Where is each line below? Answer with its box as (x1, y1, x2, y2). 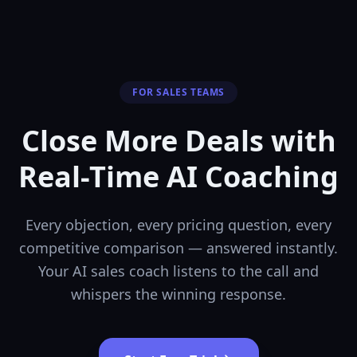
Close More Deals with (21, 120, 336, 160)
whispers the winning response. (71, 284, 286, 304)
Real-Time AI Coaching (18, 156, 339, 196)
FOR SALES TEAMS (132, 84, 225, 99)
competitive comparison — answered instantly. (19, 237, 338, 257)
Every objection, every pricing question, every (25, 214, 331, 234)
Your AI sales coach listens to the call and (38, 261, 319, 280)
